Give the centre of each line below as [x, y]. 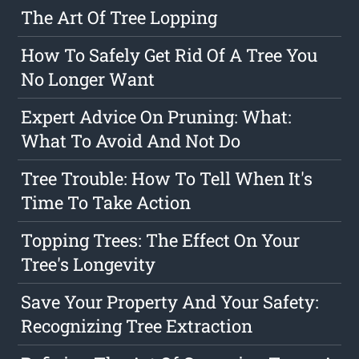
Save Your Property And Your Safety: [170, 302]
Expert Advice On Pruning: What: [157, 117]
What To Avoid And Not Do [131, 141]
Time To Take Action [106, 203]
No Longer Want [88, 79]
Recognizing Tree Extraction [137, 326]
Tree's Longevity [89, 264]
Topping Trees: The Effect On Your [161, 240]
